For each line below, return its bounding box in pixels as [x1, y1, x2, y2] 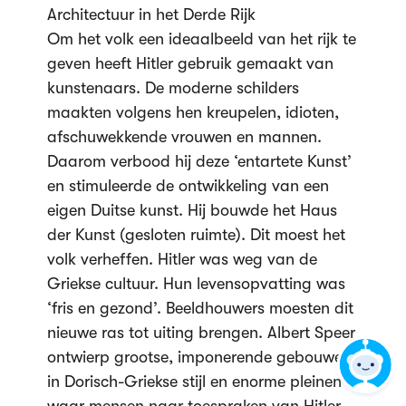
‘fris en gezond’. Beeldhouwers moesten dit [46, 299, 353, 317]
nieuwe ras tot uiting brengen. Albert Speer [46, 324, 355, 342]
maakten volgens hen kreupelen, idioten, [46, 103, 339, 121]
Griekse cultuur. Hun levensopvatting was [46, 275, 345, 293]
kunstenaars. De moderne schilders [46, 79, 299, 97]
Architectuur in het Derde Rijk [46, 5, 256, 24]
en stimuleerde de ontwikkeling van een [46, 177, 329, 195]
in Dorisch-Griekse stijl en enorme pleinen [46, 372, 342, 391]
